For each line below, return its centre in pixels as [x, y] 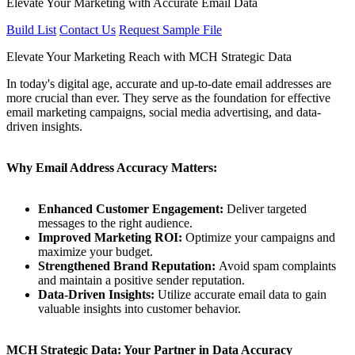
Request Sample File [170, 29]
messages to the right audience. [115, 223]
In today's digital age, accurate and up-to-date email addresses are [169, 83]
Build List [31, 29]
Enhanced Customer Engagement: [131, 208]
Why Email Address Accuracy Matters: [112, 167]
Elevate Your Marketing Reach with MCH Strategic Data [149, 56]
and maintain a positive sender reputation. [141, 280]
